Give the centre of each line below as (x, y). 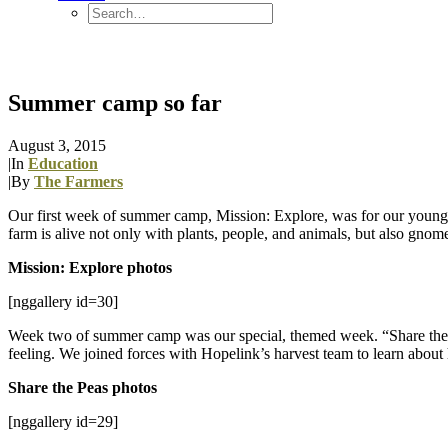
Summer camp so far (115, 102)
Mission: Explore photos (90, 267)
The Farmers (78, 181)
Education (63, 163)
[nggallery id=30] (63, 301)
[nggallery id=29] (63, 421)
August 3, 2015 (57, 145)
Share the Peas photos (82, 387)
